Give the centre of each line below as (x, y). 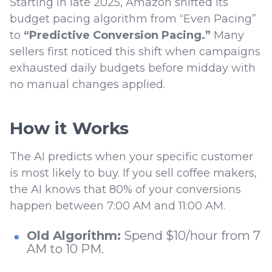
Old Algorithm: (74, 236)
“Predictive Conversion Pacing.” (119, 36)
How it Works (69, 128)
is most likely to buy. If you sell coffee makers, (133, 173)
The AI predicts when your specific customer (131, 157)
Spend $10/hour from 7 (191, 236)
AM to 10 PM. (67, 249)
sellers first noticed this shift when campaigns (135, 52)
